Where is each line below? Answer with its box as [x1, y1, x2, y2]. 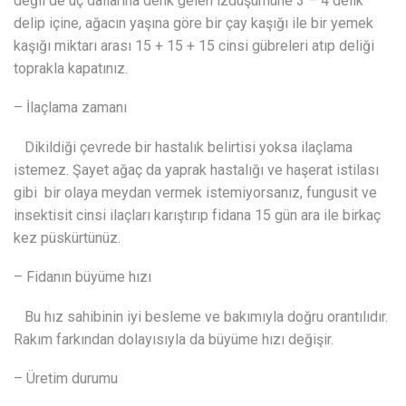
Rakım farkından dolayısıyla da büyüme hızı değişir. [14, 330, 333, 348]
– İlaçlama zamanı [14, 99, 127, 117]
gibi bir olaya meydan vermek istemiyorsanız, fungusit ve [14, 183, 377, 201]
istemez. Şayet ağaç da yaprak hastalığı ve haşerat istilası [14, 160, 379, 179]
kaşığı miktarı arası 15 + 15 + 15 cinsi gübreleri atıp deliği [14, 36, 374, 54]
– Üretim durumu [14, 370, 118, 388]
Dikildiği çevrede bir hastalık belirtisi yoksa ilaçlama [14, 138, 353, 156]
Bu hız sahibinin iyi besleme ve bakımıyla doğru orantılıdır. [14, 307, 388, 325]
